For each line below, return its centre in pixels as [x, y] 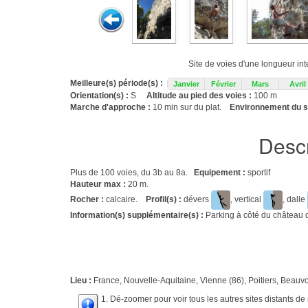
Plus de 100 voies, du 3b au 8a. [132, 173]
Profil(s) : [164, 200]
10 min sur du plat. [191, 107]
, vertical [247, 200]
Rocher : [88, 200]
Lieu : [82, 280]
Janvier [186, 84]
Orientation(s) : [100, 96]
